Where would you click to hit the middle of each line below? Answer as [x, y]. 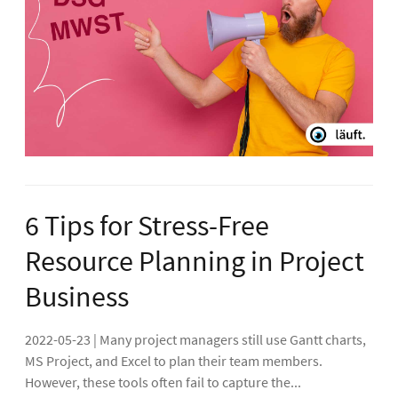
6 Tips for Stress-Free [147, 226]
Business [77, 297]
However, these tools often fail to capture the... [163, 382]
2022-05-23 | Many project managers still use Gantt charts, [195, 340]
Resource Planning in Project [195, 262]
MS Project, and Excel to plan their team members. [174, 361]
